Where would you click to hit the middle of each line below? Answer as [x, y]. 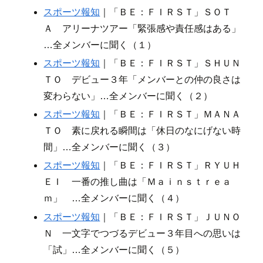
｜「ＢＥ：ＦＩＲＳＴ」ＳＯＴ [166, 12]
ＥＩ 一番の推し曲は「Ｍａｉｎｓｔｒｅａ [138, 182]
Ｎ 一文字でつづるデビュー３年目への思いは [142, 233]
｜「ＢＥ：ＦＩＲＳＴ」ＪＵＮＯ [171, 217]
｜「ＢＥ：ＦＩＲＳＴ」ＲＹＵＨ [171, 166]
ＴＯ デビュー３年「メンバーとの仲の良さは [142, 80]
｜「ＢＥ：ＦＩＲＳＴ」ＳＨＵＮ [171, 63]
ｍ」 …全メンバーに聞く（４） [114, 198]
